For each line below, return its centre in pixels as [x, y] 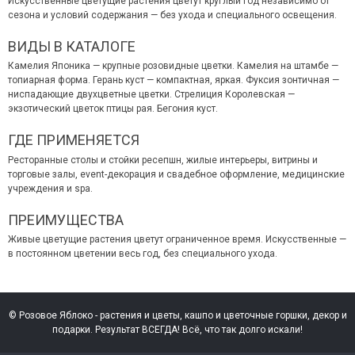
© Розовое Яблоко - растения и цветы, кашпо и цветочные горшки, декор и [177, 316]
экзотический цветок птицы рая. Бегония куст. [113, 109]
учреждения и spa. [50, 188]
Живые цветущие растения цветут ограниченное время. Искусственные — [177, 240]
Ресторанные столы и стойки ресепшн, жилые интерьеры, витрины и [163, 160]
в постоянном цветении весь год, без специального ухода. [143, 254]
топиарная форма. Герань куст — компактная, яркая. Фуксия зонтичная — [174, 80]
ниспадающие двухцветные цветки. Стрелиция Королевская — [151, 95]
